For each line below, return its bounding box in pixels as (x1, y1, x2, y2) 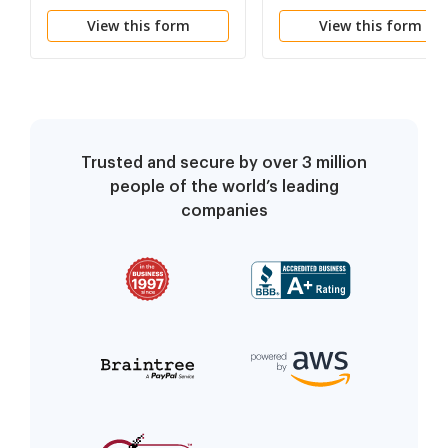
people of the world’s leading (109, 179, 339, 196)
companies (180, 203, 268, 220)
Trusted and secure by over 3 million (81, 155, 367, 172)
